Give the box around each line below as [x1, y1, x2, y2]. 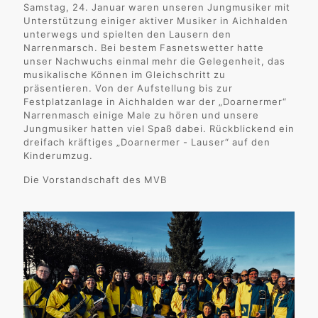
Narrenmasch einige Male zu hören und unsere [23, 109, 259, 121]
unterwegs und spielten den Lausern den [23, 28, 231, 40]
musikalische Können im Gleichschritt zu [23, 69, 226, 80]
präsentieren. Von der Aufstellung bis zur [23, 82, 233, 94]
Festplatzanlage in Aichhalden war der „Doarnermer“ [23, 96, 287, 107]
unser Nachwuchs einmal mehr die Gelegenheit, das [23, 55, 285, 67]
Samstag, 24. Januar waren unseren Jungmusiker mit [23, 1, 290, 13]
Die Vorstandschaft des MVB [23, 174, 167, 185]
